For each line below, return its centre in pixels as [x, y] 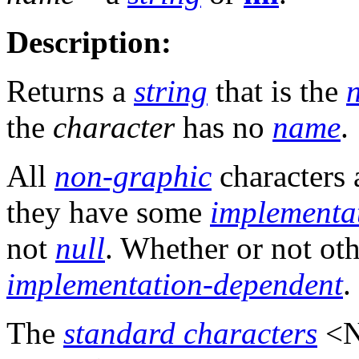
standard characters [190, 333]
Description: [89, 42]
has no [224, 127]
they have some [108, 212]
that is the [277, 91]
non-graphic [133, 176]
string [171, 91]
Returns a [70, 91]
